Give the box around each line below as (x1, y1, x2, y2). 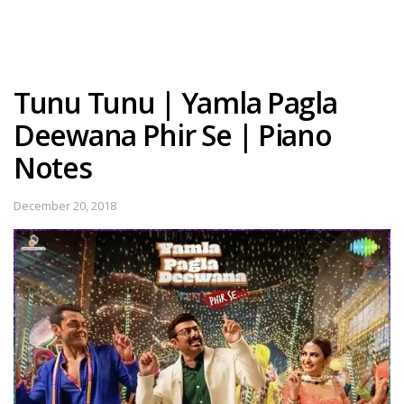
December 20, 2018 (14, 197, 116, 214)
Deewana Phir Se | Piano (14, 115, 332, 154)
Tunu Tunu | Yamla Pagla (14, 83, 337, 122)
